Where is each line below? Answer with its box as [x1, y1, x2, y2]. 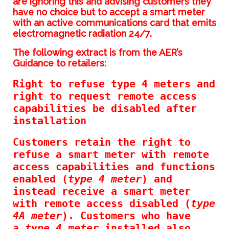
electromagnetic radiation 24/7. [12, 28, 152, 39]
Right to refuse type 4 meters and [12, 77, 215, 90]
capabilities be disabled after [12, 102, 197, 114]
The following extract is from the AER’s [12, 47, 182, 58]
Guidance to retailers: [12, 57, 106, 68]
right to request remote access [12, 89, 197, 102]
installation [12, 114, 86, 127]
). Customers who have [61, 209, 191, 222]
